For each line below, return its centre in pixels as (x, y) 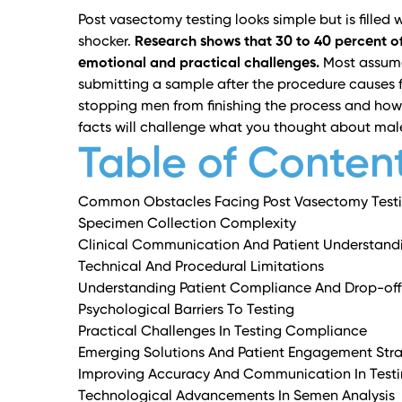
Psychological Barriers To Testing (186, 311)
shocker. (106, 43)
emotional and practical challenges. (199, 64)
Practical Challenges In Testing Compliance (223, 332)
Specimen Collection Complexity (187, 225)
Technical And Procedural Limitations (201, 268)
